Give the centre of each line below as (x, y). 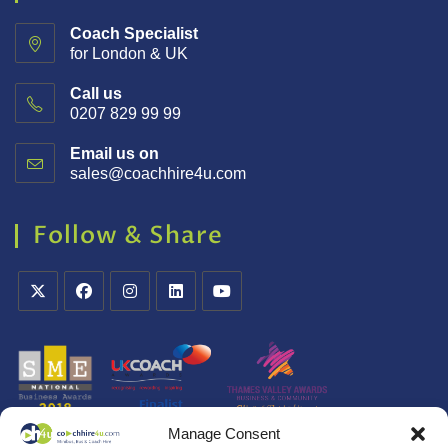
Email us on (114, 153)
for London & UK (129, 53)
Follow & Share (128, 235)
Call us (96, 93)
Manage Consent (224, 433)
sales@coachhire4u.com (158, 173)
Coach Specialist (134, 33)
